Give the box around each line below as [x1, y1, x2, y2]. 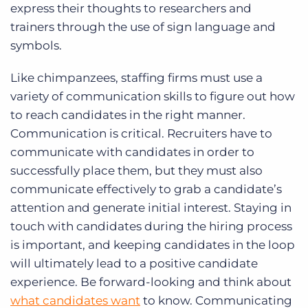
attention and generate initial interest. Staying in [10, 200, 291, 214]
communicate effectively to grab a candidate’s [10, 181, 282, 196]
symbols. [10, 38, 62, 52]
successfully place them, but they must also [10, 163, 263, 177]
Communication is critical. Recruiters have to [10, 126, 272, 140]
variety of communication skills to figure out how [10, 89, 295, 103]
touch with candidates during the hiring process [10, 219, 292, 233]
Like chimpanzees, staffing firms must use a [10, 70, 263, 85]
